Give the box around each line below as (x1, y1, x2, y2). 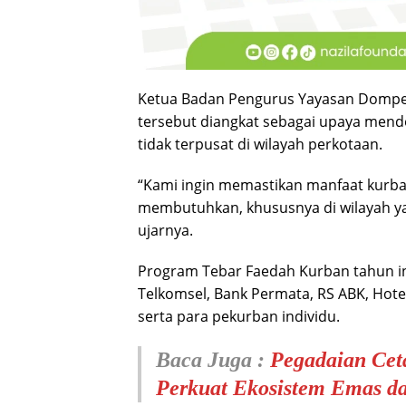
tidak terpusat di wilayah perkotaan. (138, 134, 382, 155)
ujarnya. (138, 220, 193, 241)
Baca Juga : (156, 348, 270, 372)
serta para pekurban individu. (138, 306, 340, 327)
